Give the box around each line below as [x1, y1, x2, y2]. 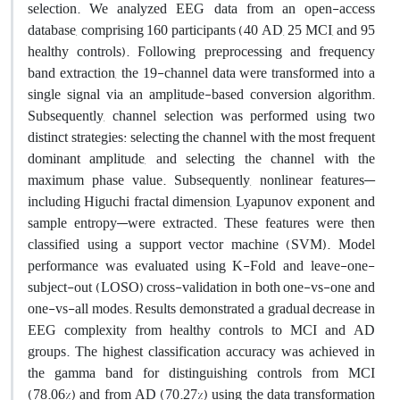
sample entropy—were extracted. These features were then [28, 209, 375, 237]
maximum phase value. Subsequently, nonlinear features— [28, 166, 375, 194]
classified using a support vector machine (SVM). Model [28, 230, 375, 258]
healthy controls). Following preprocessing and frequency [28, 37, 375, 65]
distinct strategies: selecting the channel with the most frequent [28, 123, 375, 151]
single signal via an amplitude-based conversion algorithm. [28, 80, 375, 108]
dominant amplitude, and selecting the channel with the [28, 145, 375, 172]
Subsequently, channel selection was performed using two [28, 102, 375, 129]
